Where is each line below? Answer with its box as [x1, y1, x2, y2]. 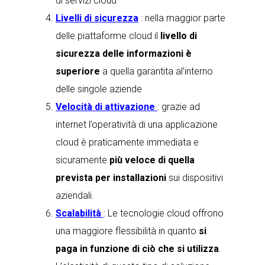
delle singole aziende [56, 83, 142, 95]
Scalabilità [56, 208, 104, 219]
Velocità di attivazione [56, 101, 157, 112]
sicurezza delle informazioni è [56, 48, 192, 59]
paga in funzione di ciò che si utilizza [56, 243, 219, 254]
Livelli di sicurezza [56, 12, 138, 24]
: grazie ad [157, 101, 200, 112]
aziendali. [56, 190, 94, 201]
